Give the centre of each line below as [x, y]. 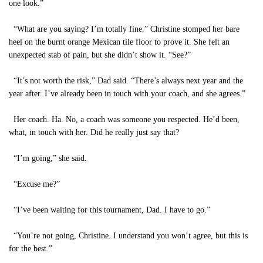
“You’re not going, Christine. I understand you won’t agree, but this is [128, 236]
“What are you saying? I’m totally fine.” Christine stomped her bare [124, 29]
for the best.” [31, 249]
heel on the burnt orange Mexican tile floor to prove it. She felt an [119, 42]
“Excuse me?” [34, 184]
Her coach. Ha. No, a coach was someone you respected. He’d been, [124, 119]
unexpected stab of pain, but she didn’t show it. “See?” [100, 55]
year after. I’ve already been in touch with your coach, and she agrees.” [127, 94]
